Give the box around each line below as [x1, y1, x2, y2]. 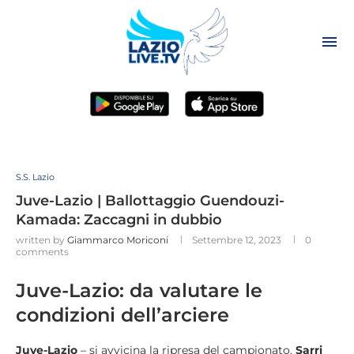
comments [16, 246, 69, 258]
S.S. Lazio [16, 171, 55, 183]
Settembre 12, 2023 [192, 234, 281, 247]
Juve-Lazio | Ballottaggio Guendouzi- [16, 192, 284, 210]
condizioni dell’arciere [16, 303, 229, 327]
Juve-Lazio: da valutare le [16, 279, 262, 303]
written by [16, 234, 67, 247]
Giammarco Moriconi [67, 234, 168, 247]
